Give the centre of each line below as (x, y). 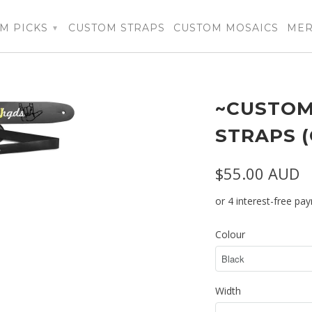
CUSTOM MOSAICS (226, 28)
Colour (230, 234)
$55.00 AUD (257, 173)
